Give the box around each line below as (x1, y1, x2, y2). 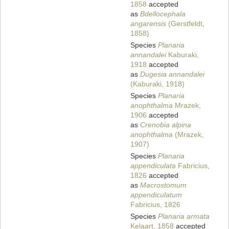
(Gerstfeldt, (166, 19, 204, 28)
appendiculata (130, 162, 176, 170)
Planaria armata (158, 212, 210, 221)
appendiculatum (130, 191, 182, 199)
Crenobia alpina (140, 121, 191, 129)
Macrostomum (140, 181, 187, 190)
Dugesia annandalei (140, 70, 204, 79)
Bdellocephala (140, 10, 186, 18)
